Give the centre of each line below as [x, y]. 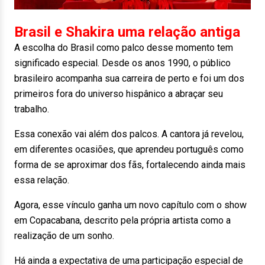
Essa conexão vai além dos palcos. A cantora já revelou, [129, 134]
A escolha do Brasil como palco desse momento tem [124, 48]
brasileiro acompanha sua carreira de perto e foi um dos [129, 79]
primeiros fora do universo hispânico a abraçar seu [119, 94]
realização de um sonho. [64, 236]
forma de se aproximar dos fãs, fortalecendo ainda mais [130, 165]
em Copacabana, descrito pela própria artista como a [122, 221]
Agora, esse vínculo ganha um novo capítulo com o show [130, 205]
